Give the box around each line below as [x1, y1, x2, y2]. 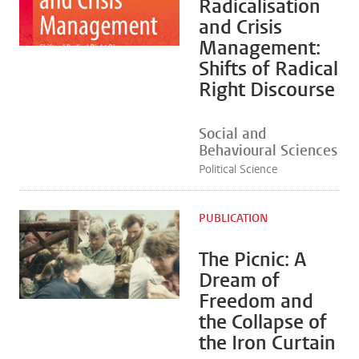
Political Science [199, 162, 277, 177]
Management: [199, 35, 321, 61]
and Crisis [199, 14, 282, 40]
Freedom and [199, 288, 313, 314]
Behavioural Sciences [199, 141, 337, 160]
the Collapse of [199, 309, 327, 335]
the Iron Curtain [199, 330, 336, 356]
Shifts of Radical [199, 56, 338, 82]
